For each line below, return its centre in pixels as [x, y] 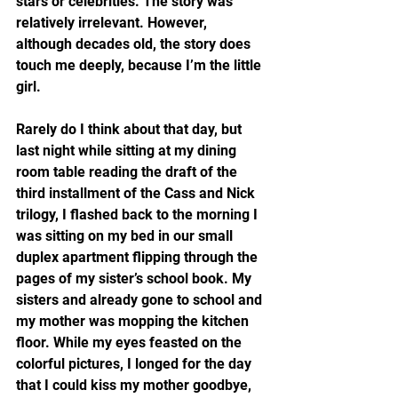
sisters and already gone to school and [141, 300]
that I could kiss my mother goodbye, [135, 385]
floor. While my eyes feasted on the [131, 342]
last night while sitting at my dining [128, 151]
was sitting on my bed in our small [126, 236]
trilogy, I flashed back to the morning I [139, 215]
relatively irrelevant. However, [113, 23]
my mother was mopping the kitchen [134, 321]
